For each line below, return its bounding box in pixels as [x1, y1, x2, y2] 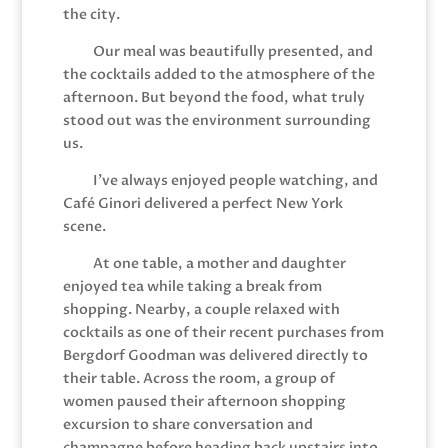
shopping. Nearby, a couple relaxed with [62, 299, 340, 319]
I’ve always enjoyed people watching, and [92, 170, 378, 190]
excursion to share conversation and [62, 414, 313, 434]
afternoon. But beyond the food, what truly [62, 87, 365, 107]
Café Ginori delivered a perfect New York [62, 193, 343, 213]
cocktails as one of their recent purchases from [62, 322, 384, 342]
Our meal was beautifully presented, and [92, 41, 373, 61]
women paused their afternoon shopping [62, 391, 346, 411]
